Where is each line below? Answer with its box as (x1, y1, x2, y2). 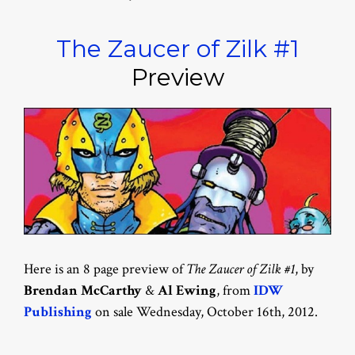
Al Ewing (158, 281, 216, 300)
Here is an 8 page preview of (24, 260, 186, 279)
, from (216, 281, 254, 300)
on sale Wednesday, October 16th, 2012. (92, 303, 318, 322)
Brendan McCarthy (24, 281, 142, 300)
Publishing (24, 303, 92, 322)
